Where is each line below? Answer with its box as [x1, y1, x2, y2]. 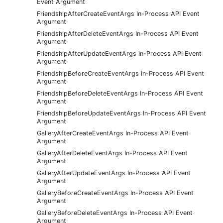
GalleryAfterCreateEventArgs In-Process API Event [37, 129, 189, 137]
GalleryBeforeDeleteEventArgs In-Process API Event [37, 209, 193, 217]
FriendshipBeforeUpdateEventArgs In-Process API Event [37, 109, 206, 117]
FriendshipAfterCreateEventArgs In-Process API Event [37, 9, 200, 17]
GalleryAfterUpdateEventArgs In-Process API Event [37, 169, 191, 177]
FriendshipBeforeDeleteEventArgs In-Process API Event [37, 89, 203, 97]
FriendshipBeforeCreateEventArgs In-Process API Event [37, 69, 204, 77]
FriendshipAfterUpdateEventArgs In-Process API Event [37, 49, 202, 57]
